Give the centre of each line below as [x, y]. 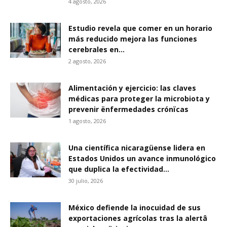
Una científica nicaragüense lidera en [137, 148]
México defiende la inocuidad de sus [135, 207]
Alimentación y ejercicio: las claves [132, 88]
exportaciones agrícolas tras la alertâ [138, 218]
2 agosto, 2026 [87, 61]
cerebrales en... [97, 49]
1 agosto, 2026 [87, 121]
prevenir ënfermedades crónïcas [128, 109]
